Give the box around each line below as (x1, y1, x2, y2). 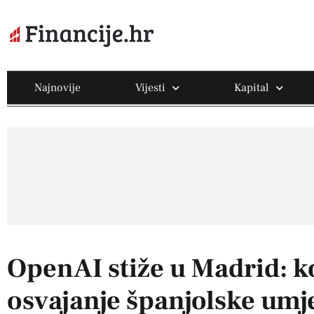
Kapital (234, 81, 270, 95)
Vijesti (135, 81, 166, 95)
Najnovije (34, 81, 81, 95)
